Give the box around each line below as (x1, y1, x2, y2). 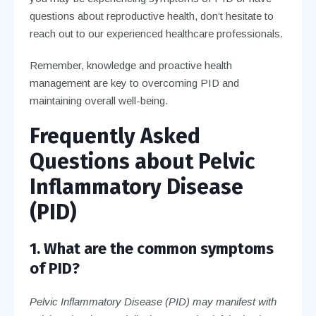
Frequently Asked (29, 123, 200, 149)
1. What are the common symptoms (29, 238, 274, 258)
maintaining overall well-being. (29, 94, 168, 107)
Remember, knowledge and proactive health (29, 59, 232, 71)
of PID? (29, 258, 80, 278)
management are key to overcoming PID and (29, 76, 239, 89)
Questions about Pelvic (29, 148, 255, 174)
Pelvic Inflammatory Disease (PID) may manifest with (29, 295, 276, 308)
